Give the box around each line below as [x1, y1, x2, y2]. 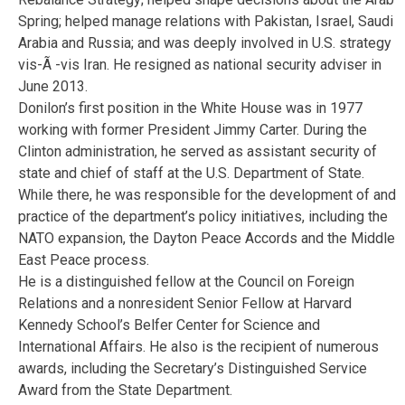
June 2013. [18, 78, 88, 96]
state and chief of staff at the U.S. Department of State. [18, 165, 364, 183]
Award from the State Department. [18, 381, 232, 400]
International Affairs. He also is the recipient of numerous [18, 338, 379, 356]
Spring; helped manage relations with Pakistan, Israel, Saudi [18, 13, 393, 31]
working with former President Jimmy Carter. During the [18, 121, 367, 139]
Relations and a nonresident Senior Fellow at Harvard [18, 295, 352, 313]
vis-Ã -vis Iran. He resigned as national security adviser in [18, 56, 381, 74]
